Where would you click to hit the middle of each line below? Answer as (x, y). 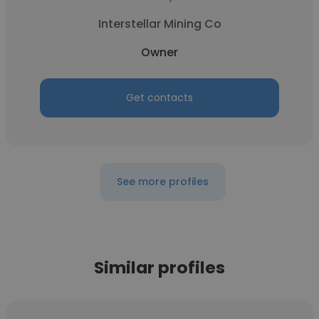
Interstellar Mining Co (159, 24)
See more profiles (162, 182)
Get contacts (159, 98)
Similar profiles (159, 267)
